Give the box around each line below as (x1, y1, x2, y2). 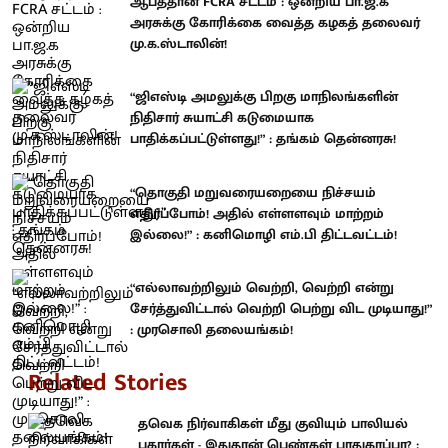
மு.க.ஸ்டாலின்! (130, 31, 227, 55)
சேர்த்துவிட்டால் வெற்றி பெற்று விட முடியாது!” (130, 297, 432, 321)
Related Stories (28, 362, 187, 403)
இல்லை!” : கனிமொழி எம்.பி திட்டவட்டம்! (130, 222, 397, 246)
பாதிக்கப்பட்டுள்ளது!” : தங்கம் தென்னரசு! (130, 127, 396, 151)
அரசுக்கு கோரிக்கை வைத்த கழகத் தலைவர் (130, 10, 420, 34)
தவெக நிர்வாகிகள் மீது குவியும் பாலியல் (138, 411, 408, 435)
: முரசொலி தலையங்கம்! (130, 318, 293, 342)
